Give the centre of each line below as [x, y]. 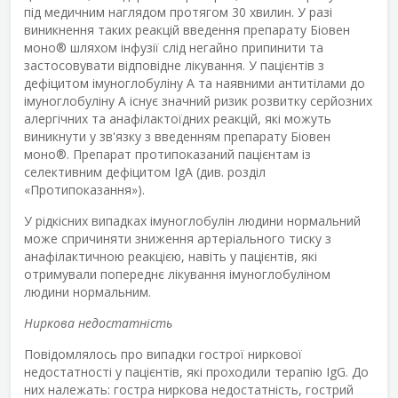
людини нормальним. [88, 291]
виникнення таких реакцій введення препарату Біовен [187, 29]
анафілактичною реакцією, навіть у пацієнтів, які [171, 256]
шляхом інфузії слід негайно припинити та [195, 47]
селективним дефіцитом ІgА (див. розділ [145, 171]
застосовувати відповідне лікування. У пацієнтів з [174, 65]
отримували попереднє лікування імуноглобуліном [177, 274]
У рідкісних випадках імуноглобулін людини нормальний [192, 220]
